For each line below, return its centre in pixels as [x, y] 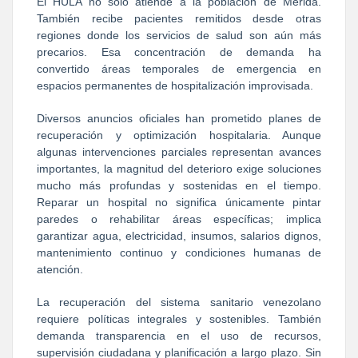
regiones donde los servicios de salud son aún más [179, 35]
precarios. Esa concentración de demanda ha [179, 52]
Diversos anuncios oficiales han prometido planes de [179, 118]
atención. [60, 269]
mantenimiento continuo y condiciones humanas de [179, 252]
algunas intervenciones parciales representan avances [179, 151]
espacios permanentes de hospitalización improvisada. [175, 85]
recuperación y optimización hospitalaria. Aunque [179, 135]
